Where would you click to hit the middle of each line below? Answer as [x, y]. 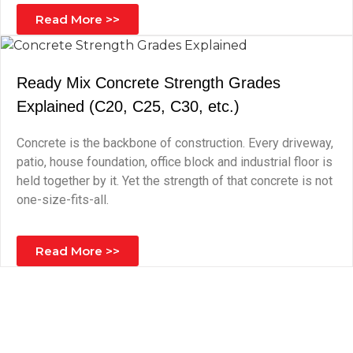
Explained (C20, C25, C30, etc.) [128, 106]
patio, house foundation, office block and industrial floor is [175, 162]
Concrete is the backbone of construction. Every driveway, [175, 143]
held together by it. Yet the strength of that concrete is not [175, 181]
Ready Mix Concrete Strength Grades [149, 83]
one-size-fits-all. [63, 200]
